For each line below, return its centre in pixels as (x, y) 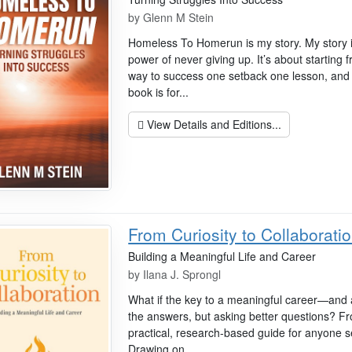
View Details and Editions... (212, 124)
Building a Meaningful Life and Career (222, 257)
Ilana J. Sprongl (182, 275)
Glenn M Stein (179, 17)
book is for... (159, 92)
